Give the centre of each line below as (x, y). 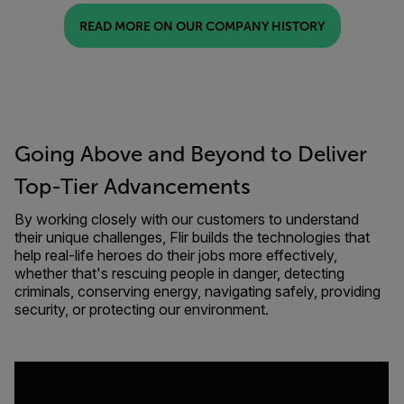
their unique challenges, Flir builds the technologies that (192, 237)
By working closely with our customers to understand (187, 219)
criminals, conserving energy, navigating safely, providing (197, 291)
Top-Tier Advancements (133, 187)
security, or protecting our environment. (143, 309)
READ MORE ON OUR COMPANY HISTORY (202, 26)
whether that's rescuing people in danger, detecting (179, 273)
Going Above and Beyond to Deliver (191, 154)
